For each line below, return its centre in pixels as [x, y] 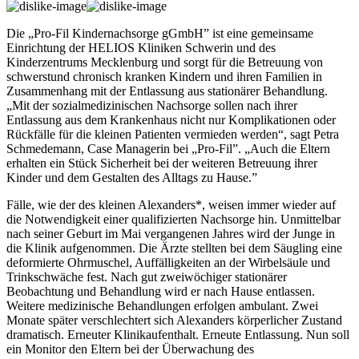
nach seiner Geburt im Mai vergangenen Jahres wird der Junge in [171, 233]
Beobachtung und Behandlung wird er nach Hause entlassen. [161, 291]
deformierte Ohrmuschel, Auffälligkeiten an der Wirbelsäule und [168, 262]
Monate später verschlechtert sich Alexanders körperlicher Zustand [174, 320]
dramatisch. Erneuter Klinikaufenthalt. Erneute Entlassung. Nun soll [178, 334]
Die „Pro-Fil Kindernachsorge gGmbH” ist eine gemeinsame [160, 33]
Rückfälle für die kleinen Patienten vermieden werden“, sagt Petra [173, 134]
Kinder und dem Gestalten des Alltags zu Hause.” [132, 177]
